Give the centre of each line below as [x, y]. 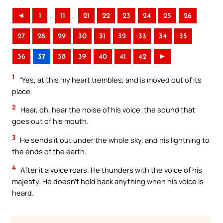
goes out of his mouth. [50, 121]
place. [22, 91]
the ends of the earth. [49, 151]
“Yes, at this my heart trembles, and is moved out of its [110, 79]
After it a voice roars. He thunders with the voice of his [111, 170]
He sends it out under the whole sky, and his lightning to [114, 140]
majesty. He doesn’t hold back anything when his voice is [108, 181]
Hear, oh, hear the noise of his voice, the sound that [107, 110]
